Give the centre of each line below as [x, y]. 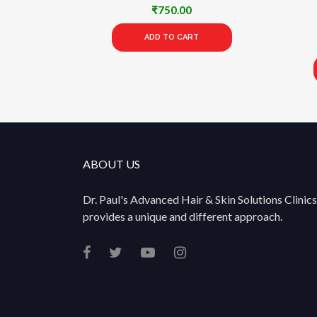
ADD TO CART [172, 38]
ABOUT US [111, 164]
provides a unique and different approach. [183, 217]
